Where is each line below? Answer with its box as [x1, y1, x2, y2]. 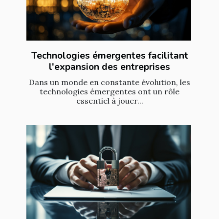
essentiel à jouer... [76, 95, 143, 106]
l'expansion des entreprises [49, 60, 170, 73]
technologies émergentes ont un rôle [40, 86, 179, 96]
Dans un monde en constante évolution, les [29, 77, 190, 87]
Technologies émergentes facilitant [31, 49, 188, 62]
